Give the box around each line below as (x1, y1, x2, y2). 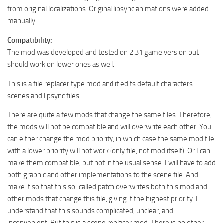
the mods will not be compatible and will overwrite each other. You (7, 122, 211, 131)
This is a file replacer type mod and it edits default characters (7, 79, 193, 88)
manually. (7, 16, 37, 25)
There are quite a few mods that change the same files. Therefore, (7, 110, 212, 119)
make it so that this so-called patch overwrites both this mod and (7, 182, 207, 191)
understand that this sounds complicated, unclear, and (7, 206, 173, 215)
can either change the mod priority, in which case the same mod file (7, 134, 214, 143)
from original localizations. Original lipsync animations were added (7, 4, 209, 13)
